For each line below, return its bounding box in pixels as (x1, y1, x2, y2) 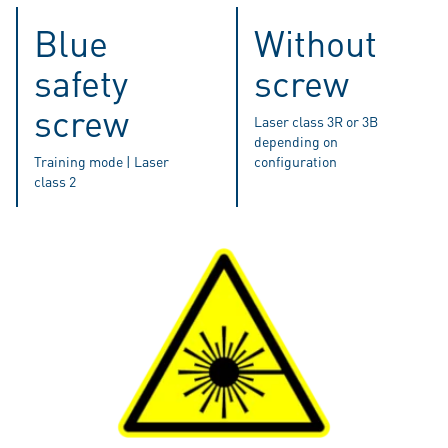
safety (34, 60, 128, 107)
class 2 (34, 172, 76, 191)
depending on (254, 132, 338, 151)
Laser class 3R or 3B (254, 112, 378, 131)
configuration (254, 152, 337, 171)
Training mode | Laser (34, 152, 169, 171)
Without (254, 20, 377, 67)
